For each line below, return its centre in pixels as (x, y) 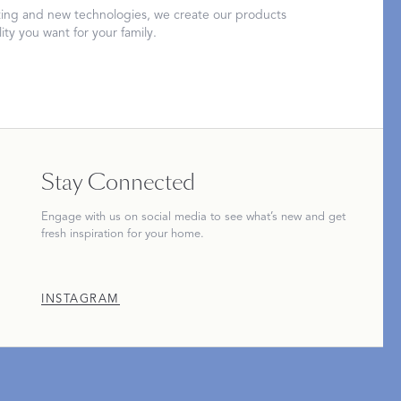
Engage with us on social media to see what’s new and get (194, 217)
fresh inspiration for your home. (123, 234)
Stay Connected (119, 183)
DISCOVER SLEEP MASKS (147, 162)
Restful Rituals (138, 122)
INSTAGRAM (81, 299)
